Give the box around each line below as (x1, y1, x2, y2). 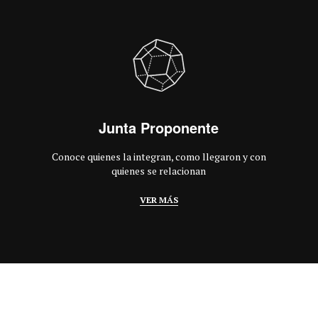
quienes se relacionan (111, 164, 207, 177)
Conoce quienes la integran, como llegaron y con (51, 150, 266, 163)
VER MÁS (139, 194, 178, 205)
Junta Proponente (99, 117, 219, 138)
